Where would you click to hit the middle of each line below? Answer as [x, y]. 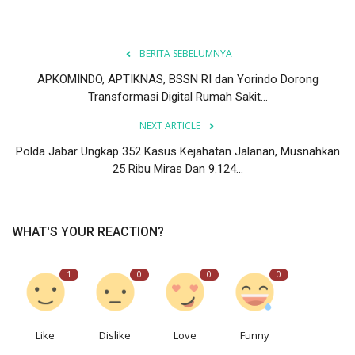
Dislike [115, 335]
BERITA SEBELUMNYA [185, 53]
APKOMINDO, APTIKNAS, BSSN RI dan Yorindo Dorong [177, 79]
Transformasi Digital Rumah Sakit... [177, 96]
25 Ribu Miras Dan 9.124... [177, 168]
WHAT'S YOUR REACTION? [88, 231]
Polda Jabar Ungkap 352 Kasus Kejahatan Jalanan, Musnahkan [177, 151]
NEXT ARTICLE [170, 125]
